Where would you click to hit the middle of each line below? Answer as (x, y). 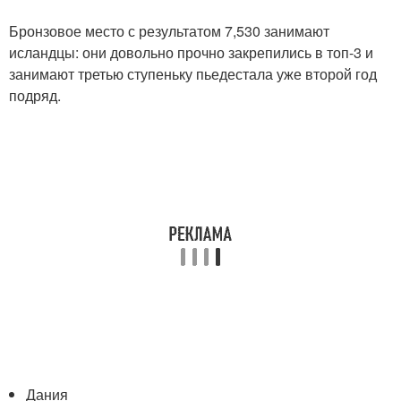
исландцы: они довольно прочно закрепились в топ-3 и (191, 52)
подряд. (35, 95)
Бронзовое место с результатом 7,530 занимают (169, 30)
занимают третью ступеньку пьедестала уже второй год (193, 73)
